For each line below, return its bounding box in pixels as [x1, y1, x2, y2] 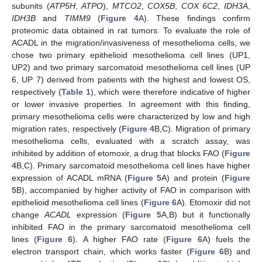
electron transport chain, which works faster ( [12, 246, 189, 256]
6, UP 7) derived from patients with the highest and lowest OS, [12, 74, 250, 84]
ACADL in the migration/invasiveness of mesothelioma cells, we [12, 37, 250, 47]
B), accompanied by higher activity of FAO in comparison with [16, 185, 250, 195]
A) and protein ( [161, 173, 225, 182]
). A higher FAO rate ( [73, 234, 167, 244]
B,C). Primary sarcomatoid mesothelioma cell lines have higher [16, 160, 250, 170]
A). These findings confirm [138, 13, 251, 23]
